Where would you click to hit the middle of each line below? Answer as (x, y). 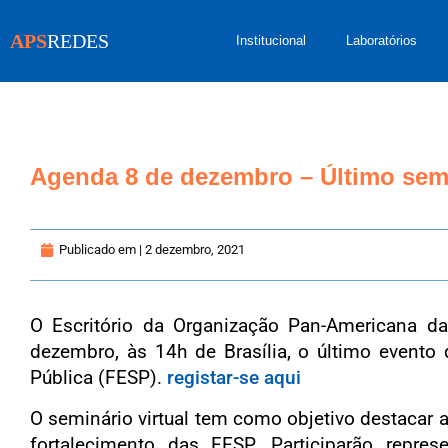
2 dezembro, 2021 (195, 249)
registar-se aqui (234, 378)
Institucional (271, 40)
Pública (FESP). (98, 378)
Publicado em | (100, 249)
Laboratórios (381, 40)
